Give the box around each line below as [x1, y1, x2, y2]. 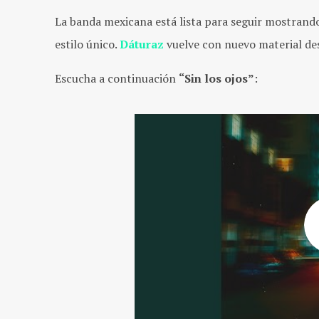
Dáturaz [120, 36, 164, 52]
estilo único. [55, 36, 120, 52]
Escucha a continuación [55, 70, 179, 86]
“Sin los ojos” [179, 70, 254, 86]
